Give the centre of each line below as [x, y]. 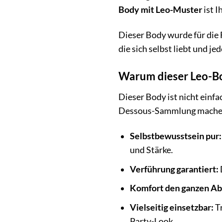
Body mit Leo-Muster [160, 10]
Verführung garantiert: [174, 169]
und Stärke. [151, 150]
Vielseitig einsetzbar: [171, 207]
